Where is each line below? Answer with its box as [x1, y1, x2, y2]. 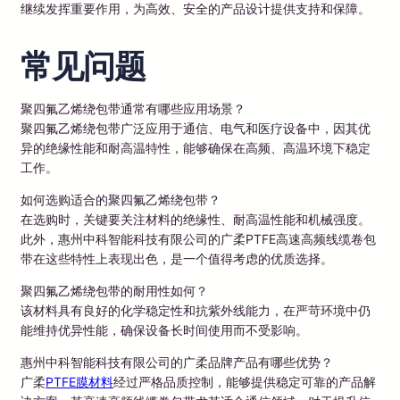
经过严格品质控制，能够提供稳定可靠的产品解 [113, 373, 376, 389]
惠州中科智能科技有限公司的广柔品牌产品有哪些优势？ [21, 354, 333, 370]
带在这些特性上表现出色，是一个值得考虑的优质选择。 [21, 250, 333, 266]
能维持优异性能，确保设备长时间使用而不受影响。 [21, 321, 308, 337]
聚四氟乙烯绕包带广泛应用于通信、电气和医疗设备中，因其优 [21, 120, 371, 136]
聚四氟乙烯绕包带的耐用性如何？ [21, 282, 208, 298]
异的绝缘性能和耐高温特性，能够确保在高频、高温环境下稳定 [21, 139, 371, 155]
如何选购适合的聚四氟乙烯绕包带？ [21, 191, 221, 207]
